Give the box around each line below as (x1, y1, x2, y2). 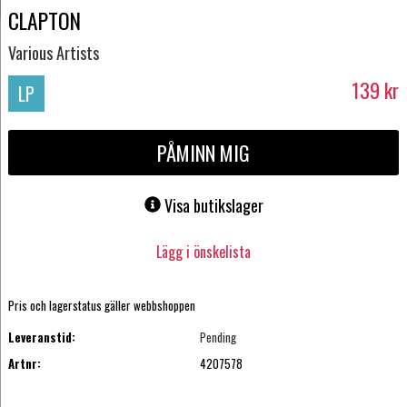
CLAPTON (7, 4, 81, 36)
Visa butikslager (164, 194, 263, 218)
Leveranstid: (7, 328, 75, 347)
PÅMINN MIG (157, 138, 250, 168)
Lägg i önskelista (156, 240, 251, 263)
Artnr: (7, 353, 41, 372)
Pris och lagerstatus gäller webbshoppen (7, 296, 195, 315)
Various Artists (7, 40, 99, 65)
